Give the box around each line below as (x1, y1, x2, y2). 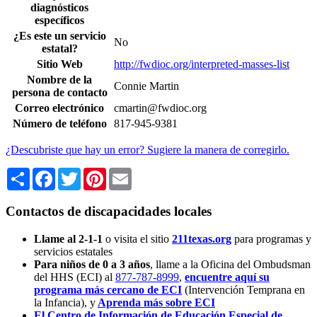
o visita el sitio (105, 232, 169, 245)
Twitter (81, 167, 113, 180)
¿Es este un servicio (13, 30, 106, 42)
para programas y (234, 232, 311, 245)
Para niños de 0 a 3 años (34, 258, 150, 270)
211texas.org (172, 232, 231, 245)
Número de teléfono (12, 117, 107, 130)
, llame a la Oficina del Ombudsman (150, 258, 311, 270)
